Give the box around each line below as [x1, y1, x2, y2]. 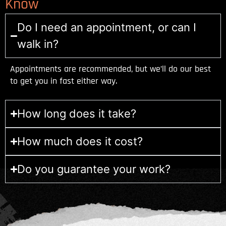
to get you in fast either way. [10, 75, 117, 87]
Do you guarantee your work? [17, 162, 171, 176]
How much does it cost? [17, 134, 143, 148]
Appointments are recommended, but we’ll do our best [10, 63, 211, 75]
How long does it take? [17, 106, 137, 120]
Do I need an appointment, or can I [17, 21, 197, 34]
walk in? [17, 37, 59, 51]
